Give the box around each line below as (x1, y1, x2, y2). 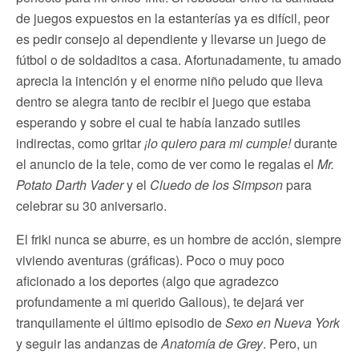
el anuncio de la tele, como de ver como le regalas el (16, 155, 317, 174)
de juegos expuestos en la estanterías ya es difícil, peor (16, 9, 329, 28)
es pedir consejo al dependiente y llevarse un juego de (16, 30, 326, 49)
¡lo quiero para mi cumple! (144, 134, 291, 153)
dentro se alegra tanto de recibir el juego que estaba (16, 92, 311, 111)
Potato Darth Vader (16, 175, 123, 195)
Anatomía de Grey (161, 334, 263, 353)
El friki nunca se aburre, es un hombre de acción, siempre (16, 230, 341, 249)
